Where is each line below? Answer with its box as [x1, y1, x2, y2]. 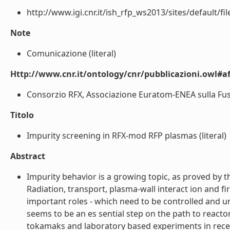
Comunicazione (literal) [27, 48, 116, 59]
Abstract [10, 150, 45, 162]
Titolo [10, 109, 34, 121]
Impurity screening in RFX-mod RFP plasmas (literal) [27, 130, 226, 141]
